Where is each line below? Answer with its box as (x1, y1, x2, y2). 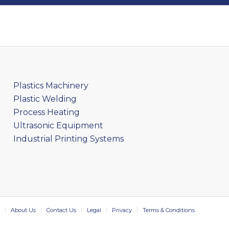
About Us (11, 206, 36, 214)
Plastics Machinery (13, 80, 89, 90)
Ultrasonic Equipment (13, 120, 104, 130)
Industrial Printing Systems (13, 133, 124, 144)
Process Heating (13, 107, 80, 117)
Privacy (112, 206, 132, 214)
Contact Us (47, 206, 76, 214)
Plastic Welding (13, 94, 77, 104)
